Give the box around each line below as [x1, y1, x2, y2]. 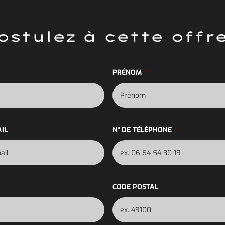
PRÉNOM [112, 68, 142, 78]
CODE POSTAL [112, 182, 158, 192]
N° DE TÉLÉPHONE [112, 125, 172, 135]
